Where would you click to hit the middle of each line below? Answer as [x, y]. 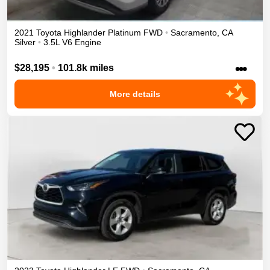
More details [135, 94]
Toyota [49, 32]
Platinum [124, 32]
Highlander [85, 32]
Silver [25, 42]
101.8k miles [86, 68]
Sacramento [194, 32]
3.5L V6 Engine [72, 42]
